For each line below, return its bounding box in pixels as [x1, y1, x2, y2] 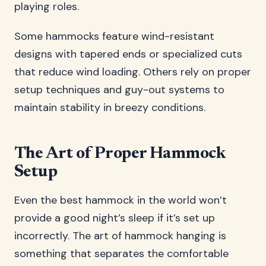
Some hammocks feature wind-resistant [14, 29, 214, 43]
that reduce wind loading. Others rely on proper [14, 65, 251, 79]
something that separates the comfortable [14, 246, 229, 261]
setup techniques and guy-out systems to [14, 83, 224, 97]
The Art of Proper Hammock [14, 145, 226, 162]
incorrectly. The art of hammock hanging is [14, 229, 226, 243]
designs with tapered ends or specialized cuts [14, 47, 242, 61]
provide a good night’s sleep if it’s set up [14, 211, 215, 225]
